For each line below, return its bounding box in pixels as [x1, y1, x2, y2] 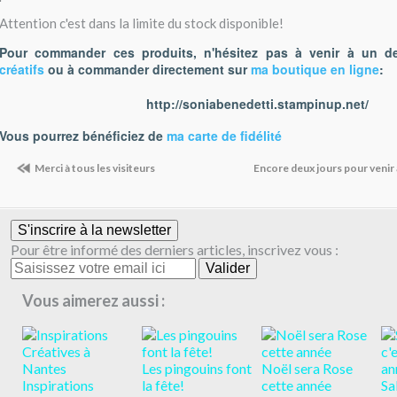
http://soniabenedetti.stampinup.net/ [145, 95, 369, 113]
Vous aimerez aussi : [22, 290, 165, 310]
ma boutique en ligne [251, 60, 379, 79]
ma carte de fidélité [167, 127, 282, 145]
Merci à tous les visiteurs [35, 161, 155, 175]
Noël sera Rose [261, 359, 353, 377]
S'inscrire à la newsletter [18, 222, 171, 237]
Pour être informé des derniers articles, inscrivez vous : [11, 240, 339, 258]
